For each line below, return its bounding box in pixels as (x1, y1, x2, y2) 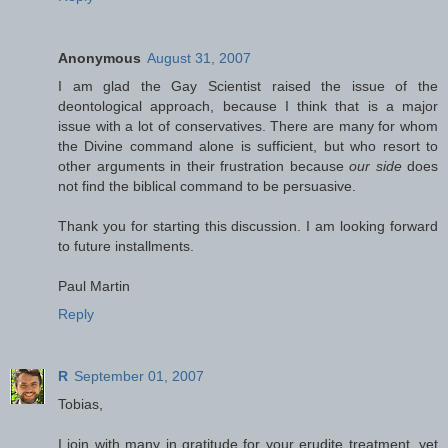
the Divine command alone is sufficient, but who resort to (58, 137, 438, 154)
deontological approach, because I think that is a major (58, 97, 438, 114)
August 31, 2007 (147, 49, 251, 66)
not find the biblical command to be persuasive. (58, 177, 356, 194)
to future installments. (58, 237, 194, 254)
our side (349, 157, 402, 174)
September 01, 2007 (74, 367, 204, 384)
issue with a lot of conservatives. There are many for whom (58, 117, 438, 134)
